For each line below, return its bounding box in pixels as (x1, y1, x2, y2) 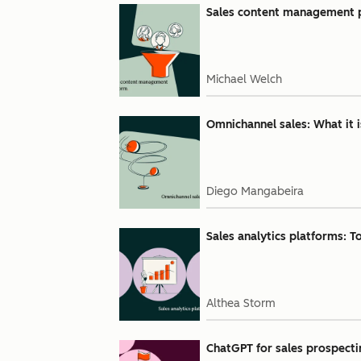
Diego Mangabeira (206, 185, 304, 198)
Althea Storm (206, 297, 276, 310)
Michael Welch (206, 73, 282, 86)
